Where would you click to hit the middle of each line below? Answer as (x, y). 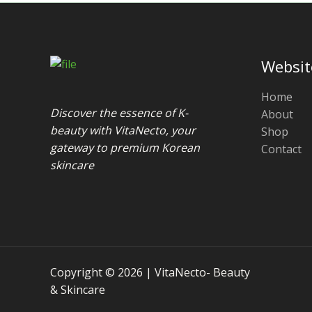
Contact (281, 149)
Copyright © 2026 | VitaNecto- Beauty (150, 272)
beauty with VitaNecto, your (123, 130)
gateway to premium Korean (125, 147)
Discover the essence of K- (119, 112)
